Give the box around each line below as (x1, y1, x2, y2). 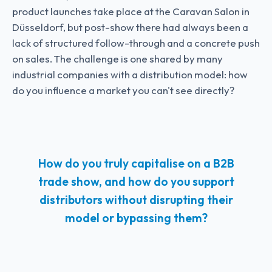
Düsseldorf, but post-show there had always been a (12, 21, 248, 33)
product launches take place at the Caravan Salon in (12, 5, 250, 18)
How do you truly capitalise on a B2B (38, 156, 234, 171)
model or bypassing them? (64, 211, 208, 225)
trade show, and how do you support (38, 174, 234, 189)
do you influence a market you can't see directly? (12, 84, 234, 97)
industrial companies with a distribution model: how (12, 68, 248, 81)
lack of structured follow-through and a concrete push (12, 36, 260, 49)
